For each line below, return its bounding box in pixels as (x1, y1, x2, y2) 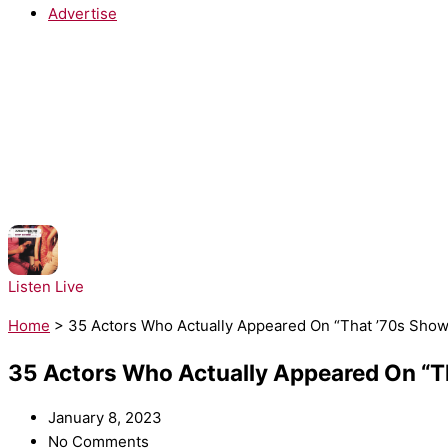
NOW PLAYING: (58, 228, 170, 248)
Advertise (48, 3, 117, 23)
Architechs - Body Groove (58, 252, 241, 272)
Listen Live (8, 277, 84, 297)
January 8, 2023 (48, 408, 162, 428)
